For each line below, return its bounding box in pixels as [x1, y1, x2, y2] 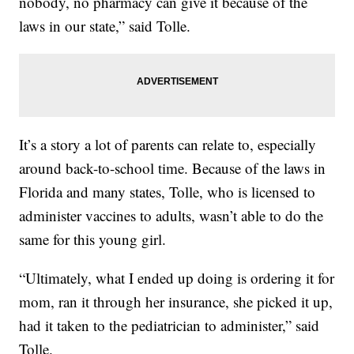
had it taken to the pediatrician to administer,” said [19, 315, 320, 336]
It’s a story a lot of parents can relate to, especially [19, 134, 317, 155]
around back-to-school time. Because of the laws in [19, 158, 326, 179]
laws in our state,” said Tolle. [19, 16, 191, 36]
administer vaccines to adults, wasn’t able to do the [19, 205, 324, 226]
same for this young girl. [19, 229, 167, 250]
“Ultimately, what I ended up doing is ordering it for [19, 268, 335, 288]
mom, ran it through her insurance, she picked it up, [19, 292, 333, 312]
